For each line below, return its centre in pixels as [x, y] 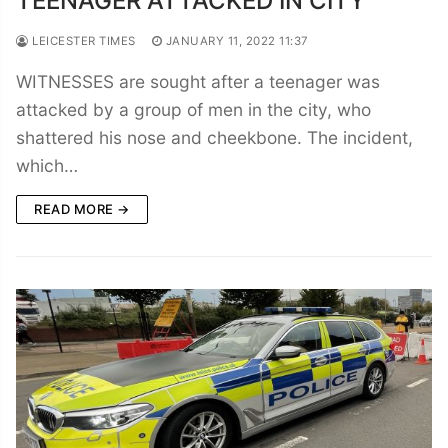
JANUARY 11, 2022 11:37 [237, 40]
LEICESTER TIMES [82, 40]
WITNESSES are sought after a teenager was [198, 81]
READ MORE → [82, 208]
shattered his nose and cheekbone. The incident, [214, 137]
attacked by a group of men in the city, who [193, 109]
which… [47, 165]
